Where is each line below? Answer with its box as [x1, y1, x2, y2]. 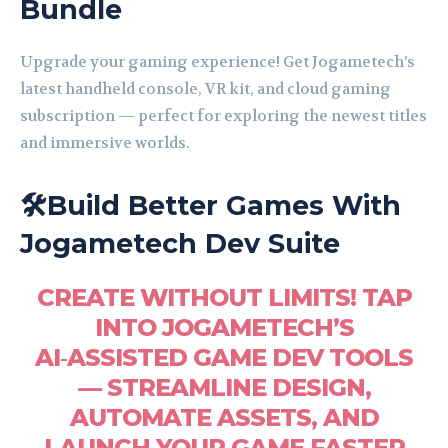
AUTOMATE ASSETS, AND [69, 403, 379, 433]
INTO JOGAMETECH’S [94, 313, 354, 343]
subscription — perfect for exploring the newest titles [20, 106, 427, 127]
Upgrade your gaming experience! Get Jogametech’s [20, 52, 415, 73]
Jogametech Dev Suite [20, 227, 340, 261]
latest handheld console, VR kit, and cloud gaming [20, 79, 391, 100]
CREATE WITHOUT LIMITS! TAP [36, 283, 412, 313]
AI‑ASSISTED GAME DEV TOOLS [35, 343, 413, 373]
